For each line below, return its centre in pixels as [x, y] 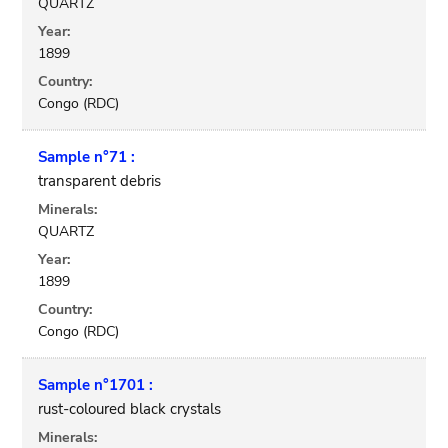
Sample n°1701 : [96, 385]
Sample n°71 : [87, 157]
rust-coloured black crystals [130, 409]
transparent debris [100, 181]
